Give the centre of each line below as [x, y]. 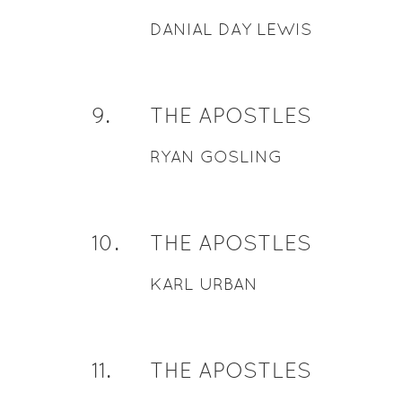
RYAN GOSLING [215, 157]
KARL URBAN [203, 284]
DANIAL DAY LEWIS [231, 29]
